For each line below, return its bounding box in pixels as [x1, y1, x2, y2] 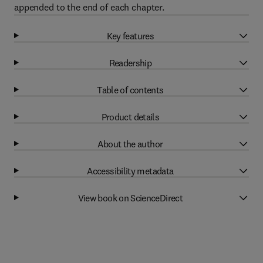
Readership [109, 56, 152, 69]
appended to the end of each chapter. [14, 1, 164, 13]
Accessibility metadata [87, 164, 174, 177]
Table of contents [97, 83, 164, 96]
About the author [97, 137, 163, 150]
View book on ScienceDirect [77, 191, 183, 204]
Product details [101, 110, 160, 123]
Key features [106, 29, 154, 42]
